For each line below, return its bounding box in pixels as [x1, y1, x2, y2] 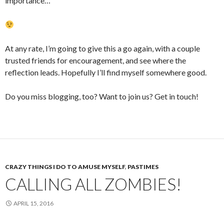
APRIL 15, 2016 [13, 199, 53, 207]
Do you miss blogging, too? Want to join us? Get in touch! [5, 91, 198, 101]
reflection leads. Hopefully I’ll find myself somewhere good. [5, 67, 206, 77]
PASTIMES [127, 163, 158, 170]
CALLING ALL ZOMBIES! [5, 174, 181, 194]
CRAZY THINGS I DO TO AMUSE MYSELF [5, 163, 125, 170]
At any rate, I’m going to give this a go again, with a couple [5, 43, 200, 53]
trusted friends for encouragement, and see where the [5, 55, 186, 65]
